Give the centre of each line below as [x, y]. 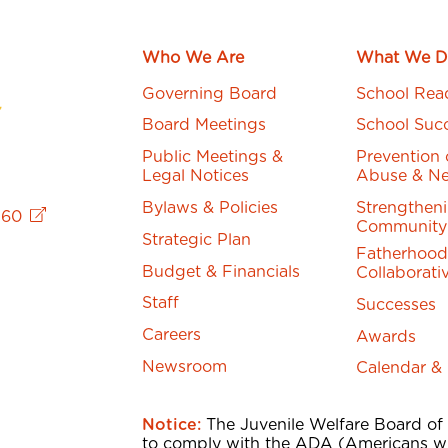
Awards [385, 336]
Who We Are [193, 57]
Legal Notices [196, 176]
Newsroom [185, 366]
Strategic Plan [197, 239]
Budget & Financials [221, 271]
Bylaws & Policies [210, 207]
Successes [395, 304]
